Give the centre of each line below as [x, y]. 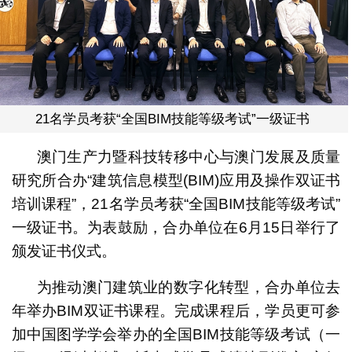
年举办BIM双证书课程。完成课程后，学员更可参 [176, 310]
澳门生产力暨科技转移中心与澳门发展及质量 [189, 156]
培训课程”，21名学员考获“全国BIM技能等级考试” [176, 203]
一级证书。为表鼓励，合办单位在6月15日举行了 [176, 227]
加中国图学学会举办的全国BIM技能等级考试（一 [176, 334]
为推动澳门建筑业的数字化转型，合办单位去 [189, 287]
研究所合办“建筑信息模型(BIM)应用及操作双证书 [176, 180]
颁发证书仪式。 [64, 251]
